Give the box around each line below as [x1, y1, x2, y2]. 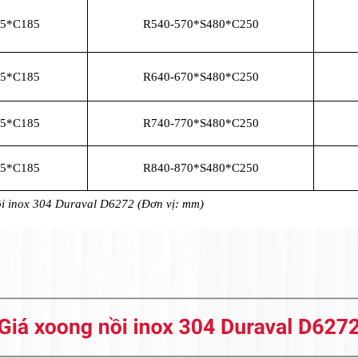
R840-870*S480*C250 [142, 161, 259, 175]
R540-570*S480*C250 [142, 18, 259, 31]
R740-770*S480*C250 [142, 117, 259, 130]
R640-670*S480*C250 [142, 70, 259, 84]
